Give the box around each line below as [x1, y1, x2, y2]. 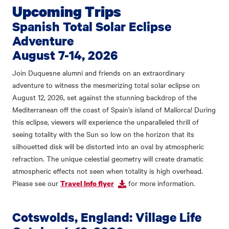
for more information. [126, 178, 197, 189]
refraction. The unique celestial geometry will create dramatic [12, 153, 203, 164]
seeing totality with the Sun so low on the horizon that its [12, 129, 194, 140]
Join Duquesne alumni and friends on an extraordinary [12, 67, 185, 78]
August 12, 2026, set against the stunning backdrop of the [12, 92, 197, 103]
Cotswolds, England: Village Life [12, 209, 201, 226]
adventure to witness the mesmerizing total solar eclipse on [12, 80, 200, 90]
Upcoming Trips [12, 2, 121, 21]
